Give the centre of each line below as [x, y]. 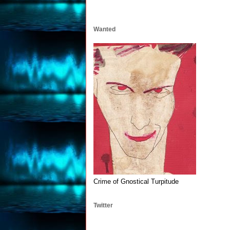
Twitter [103, 205]
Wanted [104, 30]
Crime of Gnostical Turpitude [136, 181]
